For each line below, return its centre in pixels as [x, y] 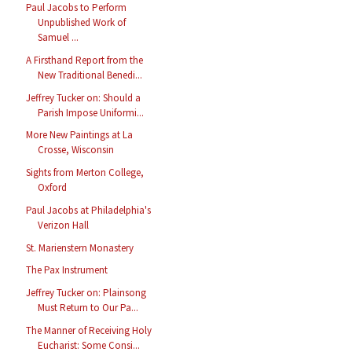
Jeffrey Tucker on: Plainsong [86, 293]
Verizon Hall [64, 225]
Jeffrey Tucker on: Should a [84, 97]
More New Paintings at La [80, 135]
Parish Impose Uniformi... [91, 112]
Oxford [53, 188]
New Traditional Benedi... [90, 75]
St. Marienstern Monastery [80, 247]
